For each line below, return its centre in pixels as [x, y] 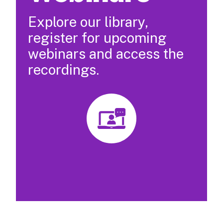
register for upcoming [97, 38]
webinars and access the [106, 54]
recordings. [63, 70]
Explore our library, [88, 22]
